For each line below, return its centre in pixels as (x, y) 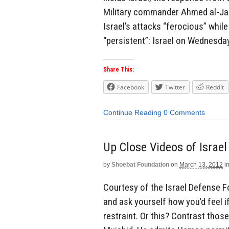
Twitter (175, 87)
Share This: (119, 70)
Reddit (215, 87)
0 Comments (184, 113)
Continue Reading (132, 113)
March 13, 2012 (201, 164)
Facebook (131, 87)
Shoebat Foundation (140, 164)
